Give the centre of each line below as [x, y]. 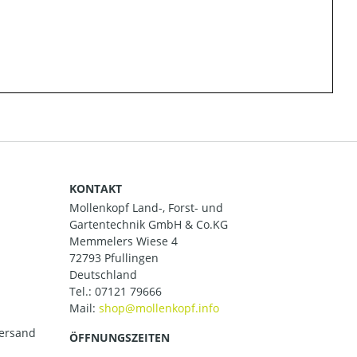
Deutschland [103, 275]
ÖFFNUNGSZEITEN [120, 337]
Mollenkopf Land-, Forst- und [146, 208]
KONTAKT [96, 188]
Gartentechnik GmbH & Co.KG [149, 224]
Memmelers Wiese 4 [124, 241]
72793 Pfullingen [114, 258]
